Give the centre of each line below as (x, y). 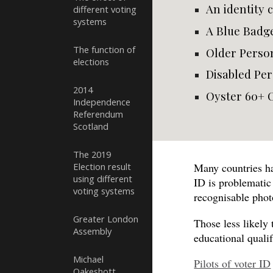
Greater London (106, 219)
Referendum (98, 114)
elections (91, 62)
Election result (102, 166)
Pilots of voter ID (232, 264)
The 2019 (92, 154)
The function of (104, 49)
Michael (88, 259)
